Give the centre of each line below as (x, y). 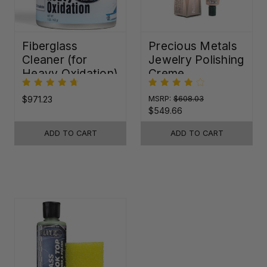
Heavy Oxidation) (70, 74)
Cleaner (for (55, 60)
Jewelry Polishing (196, 60)
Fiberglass (50, 46)
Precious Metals (193, 46)
